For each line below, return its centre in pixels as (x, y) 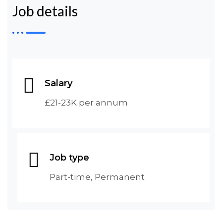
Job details (45, 11)
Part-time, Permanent (97, 177)
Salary (58, 83)
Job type (69, 158)
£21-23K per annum (86, 103)
